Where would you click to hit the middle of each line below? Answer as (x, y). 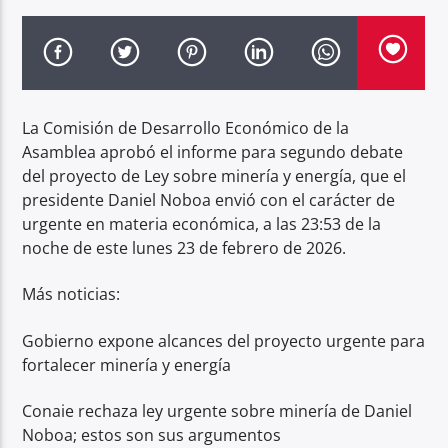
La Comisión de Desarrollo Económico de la (186, 127)
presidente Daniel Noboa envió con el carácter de (209, 199)
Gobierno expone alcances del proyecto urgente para (224, 340)
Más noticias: (71, 294)
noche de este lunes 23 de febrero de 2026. (184, 247)
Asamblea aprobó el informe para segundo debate (213, 151)
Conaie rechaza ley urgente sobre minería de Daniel (217, 411)
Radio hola (74, 44)
